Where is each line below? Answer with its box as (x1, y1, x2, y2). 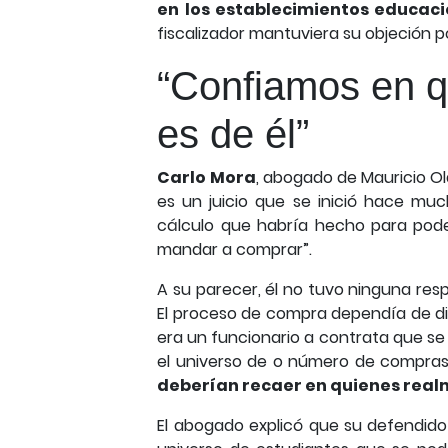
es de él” (157, 112, 310, 156)
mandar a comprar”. (157, 238, 313, 261)
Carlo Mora (157, 166, 256, 189)
